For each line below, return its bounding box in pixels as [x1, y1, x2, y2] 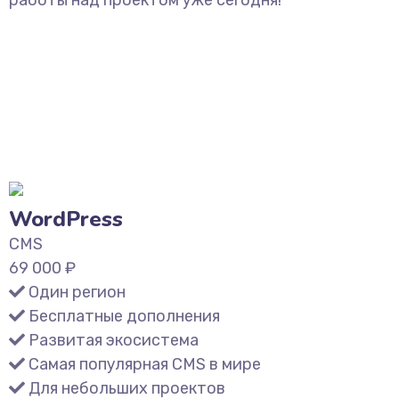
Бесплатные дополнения [28, 306, 220, 326]
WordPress [9, 205, 123, 233]
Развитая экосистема [28, 330, 199, 350]
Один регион [28, 282, 126, 302]
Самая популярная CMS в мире [28, 354, 261, 374]
